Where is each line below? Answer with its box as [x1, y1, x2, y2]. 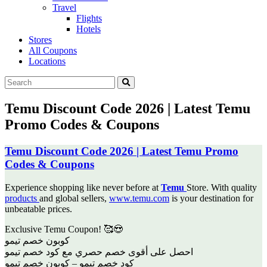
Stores [29, 35, 52, 45]
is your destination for [169, 193, 253, 203]
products [5, 193, 39, 203]
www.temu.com [109, 193, 169, 203]
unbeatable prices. [5, 203, 72, 214]
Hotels [76, 24, 101, 34]
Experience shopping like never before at [5, 182, 161, 193]
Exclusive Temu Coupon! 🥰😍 [5, 223, 123, 234]
